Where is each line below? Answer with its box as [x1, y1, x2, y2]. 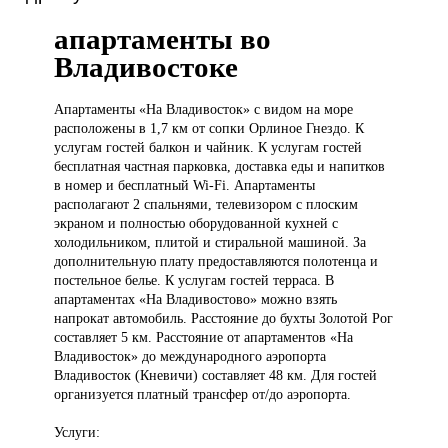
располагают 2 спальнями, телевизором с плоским [54, 196, 359, 213]
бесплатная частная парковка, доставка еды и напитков [54, 158, 386, 175]
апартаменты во [54, 23, 272, 56]
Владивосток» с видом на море [166, 101, 354, 118]
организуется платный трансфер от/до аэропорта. [54, 386, 352, 403]
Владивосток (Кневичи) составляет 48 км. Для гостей [54, 367, 378, 384]
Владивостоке [54, 51, 239, 84]
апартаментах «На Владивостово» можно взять [54, 291, 338, 308]
